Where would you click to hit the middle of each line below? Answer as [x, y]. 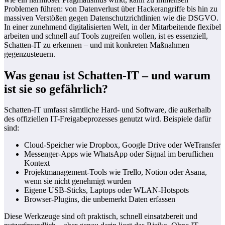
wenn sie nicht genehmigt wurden [78, 181]
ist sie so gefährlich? [56, 89]
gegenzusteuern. [30, 54]
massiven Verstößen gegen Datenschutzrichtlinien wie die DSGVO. [111, 18]
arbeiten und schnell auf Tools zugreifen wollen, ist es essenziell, [106, 36]
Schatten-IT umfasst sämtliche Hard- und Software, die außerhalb [107, 110]
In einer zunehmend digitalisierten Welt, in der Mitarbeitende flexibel [113, 27]
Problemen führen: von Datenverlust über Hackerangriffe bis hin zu [111, 9]
